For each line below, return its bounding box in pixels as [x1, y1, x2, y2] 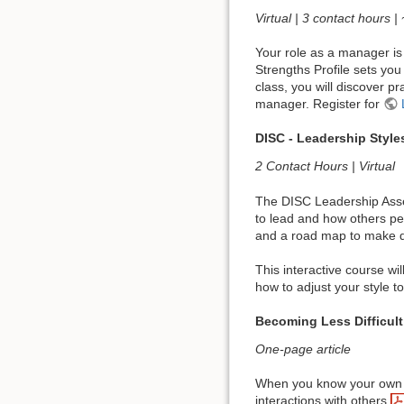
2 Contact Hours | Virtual [255, 159, 395, 174]
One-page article [255, 341, 351, 356]
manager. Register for [255, 96, 383, 112]
